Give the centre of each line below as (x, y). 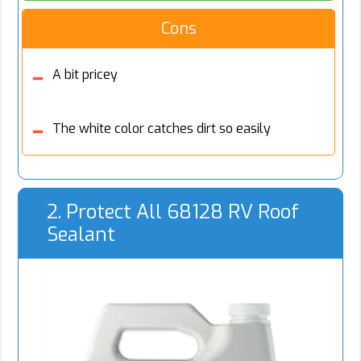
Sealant (81, 235)
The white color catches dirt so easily (162, 129)
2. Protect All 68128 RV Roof (173, 212)
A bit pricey (85, 75)
